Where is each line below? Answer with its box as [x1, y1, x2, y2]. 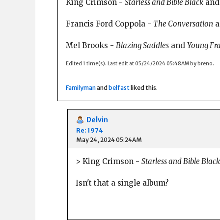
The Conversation [153, 19, 213, 28]
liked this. [130, 83, 158, 91]
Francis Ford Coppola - [66, 19, 153, 28]
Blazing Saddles [116, 40, 169, 50]
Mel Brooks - [66, 40, 116, 50]
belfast [109, 83, 130, 91]
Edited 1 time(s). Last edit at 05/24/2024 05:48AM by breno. [66, 60, 214, 67]
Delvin [86, 115, 108, 124]
